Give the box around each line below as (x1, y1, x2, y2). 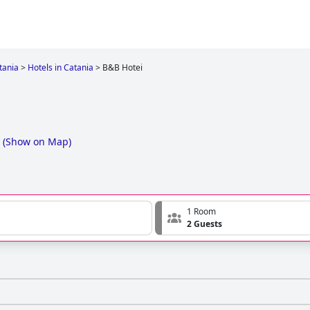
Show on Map (6, 135, 69, 149)
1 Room (187, 206, 216, 218)
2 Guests (187, 218, 222, 230)
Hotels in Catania (28, 62, 93, 73)
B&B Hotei (102, 62, 143, 73)
